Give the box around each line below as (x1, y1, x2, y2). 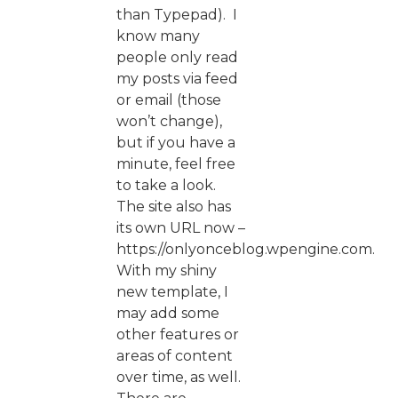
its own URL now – (116, 219, 245, 236)
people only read (116, 48, 238, 66)
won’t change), (116, 112, 222, 130)
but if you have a (116, 133, 235, 151)
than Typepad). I (116, 5, 237, 23)
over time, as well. (116, 368, 244, 386)
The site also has (116, 197, 231, 215)
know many (116, 27, 200, 44)
